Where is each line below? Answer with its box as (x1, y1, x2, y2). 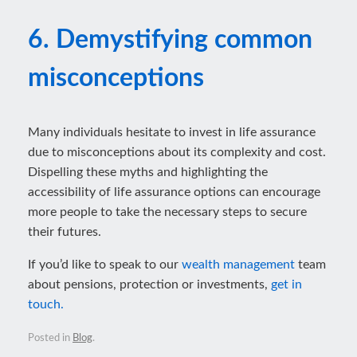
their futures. (28, 226, 101, 238)
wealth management (182, 258, 295, 271)
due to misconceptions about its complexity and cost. (28, 146, 326, 159)
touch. (28, 298, 64, 311)
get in (271, 278, 302, 291)
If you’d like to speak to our (28, 258, 182, 271)
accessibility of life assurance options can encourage (28, 186, 320, 198)
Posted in (28, 332, 73, 343)
